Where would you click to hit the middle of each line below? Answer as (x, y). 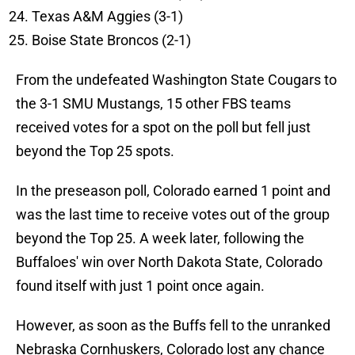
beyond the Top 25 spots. (95, 151)
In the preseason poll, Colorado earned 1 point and (173, 191)
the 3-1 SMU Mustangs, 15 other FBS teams (153, 104)
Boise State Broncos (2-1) (111, 40)
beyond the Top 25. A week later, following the (160, 239)
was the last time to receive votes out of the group (173, 215)
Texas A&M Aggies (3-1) (107, 17)
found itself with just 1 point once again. (140, 286)
